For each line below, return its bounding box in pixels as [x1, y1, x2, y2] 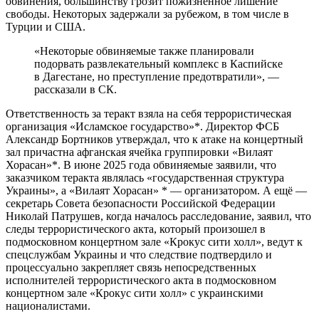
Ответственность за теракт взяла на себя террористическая [6, 107, 291, 120]
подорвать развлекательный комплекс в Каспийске [34, 57, 283, 70]
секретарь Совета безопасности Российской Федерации [6, 197, 276, 209]
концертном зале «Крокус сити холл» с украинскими [6, 286, 263, 299]
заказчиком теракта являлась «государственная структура [6, 171, 284, 184]
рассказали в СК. [34, 83, 117, 95]
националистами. [6, 299, 90, 312]
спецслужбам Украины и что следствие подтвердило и [6, 248, 272, 261]
